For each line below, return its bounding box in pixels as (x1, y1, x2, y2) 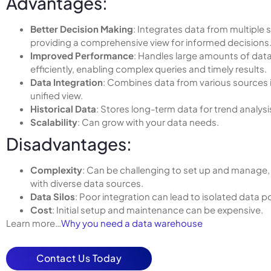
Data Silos (30, 190, 75, 202)
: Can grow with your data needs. (77, 116, 219, 128)
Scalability (30, 116, 77, 128)
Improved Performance (30, 49, 134, 61)
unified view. (30, 89, 83, 101)
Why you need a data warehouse (61, 217, 203, 229)
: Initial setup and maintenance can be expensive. (52, 203, 263, 215)
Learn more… (6, 217, 61, 229)
